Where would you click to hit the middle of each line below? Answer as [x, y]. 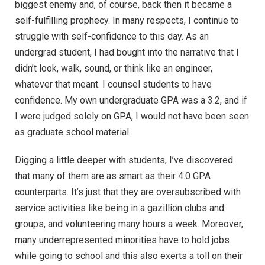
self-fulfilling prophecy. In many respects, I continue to [127, 20]
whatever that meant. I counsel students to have [113, 84]
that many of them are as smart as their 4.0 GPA [113, 176]
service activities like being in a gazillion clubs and [119, 208]
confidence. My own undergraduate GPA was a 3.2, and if [131, 100]
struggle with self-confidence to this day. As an [112, 36]
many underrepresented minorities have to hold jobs [122, 240]
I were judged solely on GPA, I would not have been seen [132, 116]
